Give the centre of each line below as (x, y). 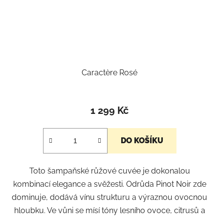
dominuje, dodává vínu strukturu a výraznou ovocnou (109, 197)
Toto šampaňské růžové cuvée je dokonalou (109, 171)
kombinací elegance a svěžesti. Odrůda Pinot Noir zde (109, 184)
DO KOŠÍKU (142, 141)
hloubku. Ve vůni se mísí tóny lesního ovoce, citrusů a (109, 211)
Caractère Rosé (109, 73)
